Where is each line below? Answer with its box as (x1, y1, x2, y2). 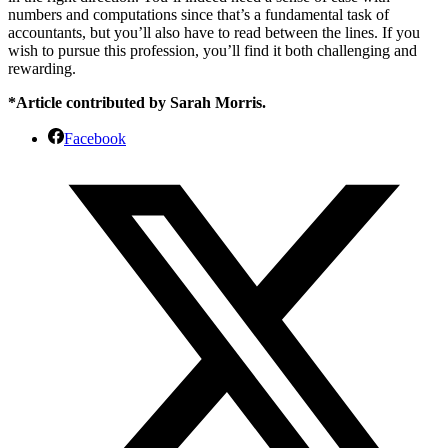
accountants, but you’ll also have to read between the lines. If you (8, 23, 420, 41)
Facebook (64, 129, 126, 147)
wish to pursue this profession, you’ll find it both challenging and (8, 41, 417, 59)
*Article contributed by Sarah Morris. (8, 93, 266, 111)
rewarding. (8, 59, 76, 77)
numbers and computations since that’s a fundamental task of (8, 5, 389, 23)
